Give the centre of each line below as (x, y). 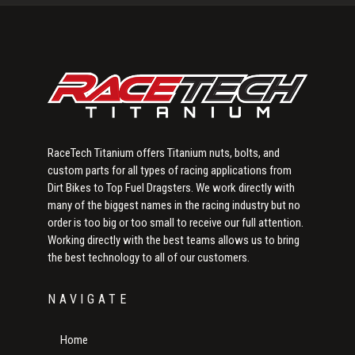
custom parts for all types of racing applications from (170, 171)
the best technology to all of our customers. (149, 258)
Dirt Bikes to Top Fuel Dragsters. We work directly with (171, 188)
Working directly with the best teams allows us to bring (174, 240)
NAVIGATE (89, 300)
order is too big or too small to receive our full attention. (176, 223)
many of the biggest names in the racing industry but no (174, 206)
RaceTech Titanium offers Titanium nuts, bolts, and (164, 153)
